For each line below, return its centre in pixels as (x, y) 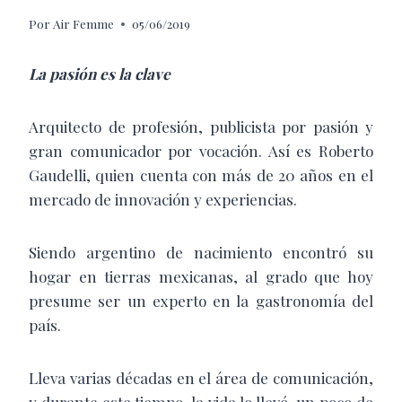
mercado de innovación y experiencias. (163, 200)
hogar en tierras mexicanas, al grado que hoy (201, 277)
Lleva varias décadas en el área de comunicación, (201, 378)
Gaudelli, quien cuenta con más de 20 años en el (201, 175)
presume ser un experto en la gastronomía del (201, 301)
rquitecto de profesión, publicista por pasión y (206, 127)
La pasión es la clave (100, 74)
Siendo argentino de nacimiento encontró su (201, 253)
